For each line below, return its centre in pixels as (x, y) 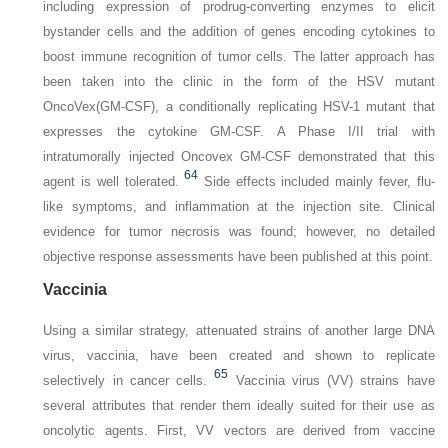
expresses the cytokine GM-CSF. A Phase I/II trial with (239, 131)
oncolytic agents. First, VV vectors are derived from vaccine (239, 430)
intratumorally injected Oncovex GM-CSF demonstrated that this (239, 156)
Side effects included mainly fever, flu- (319, 181)
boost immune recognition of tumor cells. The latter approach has (239, 56)
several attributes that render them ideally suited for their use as (239, 405)
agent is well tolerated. (111, 181)
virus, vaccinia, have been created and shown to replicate (239, 355)
